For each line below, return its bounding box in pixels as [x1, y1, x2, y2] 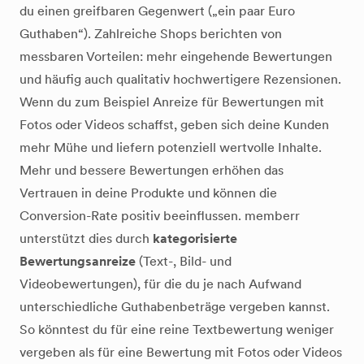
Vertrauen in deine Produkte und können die [19, 185, 277, 201]
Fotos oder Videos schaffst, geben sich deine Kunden [19, 117, 329, 132]
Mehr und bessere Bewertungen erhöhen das [19, 162, 284, 178]
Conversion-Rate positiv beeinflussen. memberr [19, 208, 300, 223]
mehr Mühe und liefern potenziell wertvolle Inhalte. [19, 140, 322, 155]
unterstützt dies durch [19, 231, 153, 246]
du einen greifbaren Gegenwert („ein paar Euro [19, 3, 295, 19]
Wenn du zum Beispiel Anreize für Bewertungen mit [19, 94, 324, 110]
